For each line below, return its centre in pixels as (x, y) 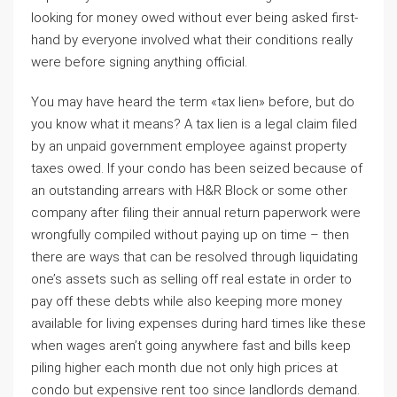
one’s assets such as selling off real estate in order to (191, 279)
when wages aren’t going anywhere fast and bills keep (191, 345)
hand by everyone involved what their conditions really (192, 39)
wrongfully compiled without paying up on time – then (190, 234)
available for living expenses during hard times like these (198, 323)
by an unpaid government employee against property (189, 146)
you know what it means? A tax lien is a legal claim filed (194, 124)
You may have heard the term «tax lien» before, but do (193, 101)
